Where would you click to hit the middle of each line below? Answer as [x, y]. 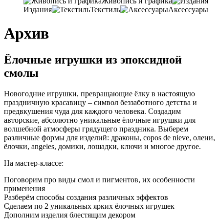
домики [71, 146]
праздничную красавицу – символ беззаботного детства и [100, 102]
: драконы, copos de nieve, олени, [161, 137]
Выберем [173, 129]
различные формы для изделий [55, 137]
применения [24, 188]
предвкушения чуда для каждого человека [74, 111]
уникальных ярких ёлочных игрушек [112, 206]
